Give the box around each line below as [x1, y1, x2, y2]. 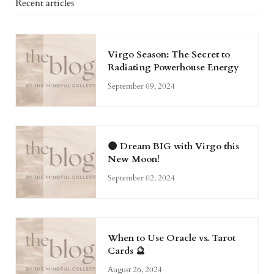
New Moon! [108, 152, 160, 166]
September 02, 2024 [108, 172, 176, 183]
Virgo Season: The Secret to [108, 48, 231, 61]
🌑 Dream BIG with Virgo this [108, 139, 240, 153]
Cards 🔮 [108, 244, 146, 257]
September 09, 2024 [108, 80, 176, 92]
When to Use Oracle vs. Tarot [108, 231, 236, 245]
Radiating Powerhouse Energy [108, 61, 240, 74]
